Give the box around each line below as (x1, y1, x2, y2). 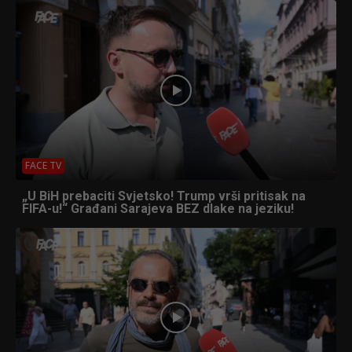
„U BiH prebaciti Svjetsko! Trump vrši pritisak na (22, 188, 306, 203)
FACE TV (25, 158, 61, 172)
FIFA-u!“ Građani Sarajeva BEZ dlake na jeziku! (22, 200, 294, 216)
